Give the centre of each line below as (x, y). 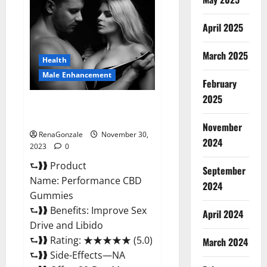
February (219, 83)
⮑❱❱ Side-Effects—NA (77, 255)
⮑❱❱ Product (58, 165)
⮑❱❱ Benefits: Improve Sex (88, 210)
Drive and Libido (66, 225)
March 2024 (225, 242)
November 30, (124, 134)
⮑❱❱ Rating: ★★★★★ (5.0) (91, 240)
